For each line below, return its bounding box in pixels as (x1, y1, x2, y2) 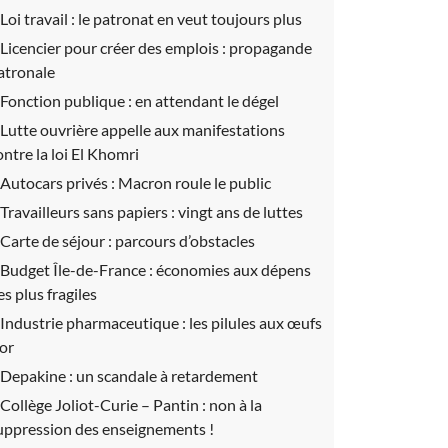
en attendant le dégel (135, 91, 279, 110)
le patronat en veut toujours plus (78, 9, 302, 28)
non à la (209, 395, 262, 414)
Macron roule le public (118, 173, 271, 192)
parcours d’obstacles (115, 231, 255, 250)
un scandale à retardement (76, 366, 258, 385)
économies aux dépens (156, 260, 311, 279)
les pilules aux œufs (189, 313, 322, 332)
